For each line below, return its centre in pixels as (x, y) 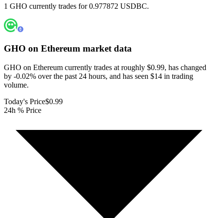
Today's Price (25, 101)
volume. (16, 85)
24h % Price (23, 110)
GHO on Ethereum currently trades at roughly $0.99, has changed (105, 67)
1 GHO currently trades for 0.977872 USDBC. (76, 6)
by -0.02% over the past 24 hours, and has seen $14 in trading (99, 76)
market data (106, 49)
